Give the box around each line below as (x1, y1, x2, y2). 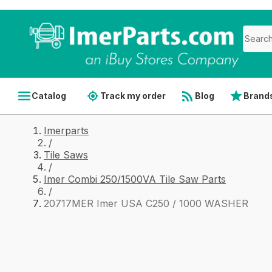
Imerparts (44, 124, 89, 137)
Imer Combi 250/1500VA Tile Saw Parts (44, 173, 226, 185)
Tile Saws (44, 149, 88, 161)
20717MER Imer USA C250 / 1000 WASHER (44, 197, 248, 209)
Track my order (100, 90, 166, 101)
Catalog (32, 90, 66, 101)
